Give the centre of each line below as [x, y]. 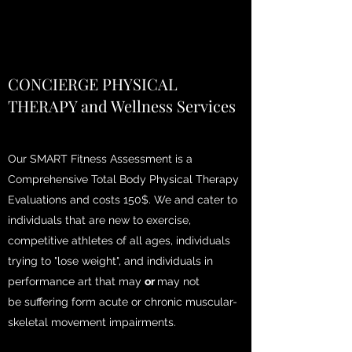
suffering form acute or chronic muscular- [129, 302]
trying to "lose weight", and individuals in [110, 261]
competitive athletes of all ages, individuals [119, 240]
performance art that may [76, 281]
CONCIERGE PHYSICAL [93, 84]
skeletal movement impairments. [93, 322]
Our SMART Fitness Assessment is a [100, 159]
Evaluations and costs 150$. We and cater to [123, 200]
